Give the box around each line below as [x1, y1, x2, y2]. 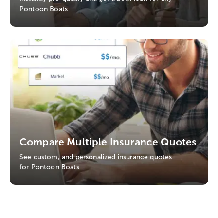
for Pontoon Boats [19, 163, 79, 171]
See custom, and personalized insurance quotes [19, 152, 172, 161]
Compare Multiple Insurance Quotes [19, 135, 197, 148]
